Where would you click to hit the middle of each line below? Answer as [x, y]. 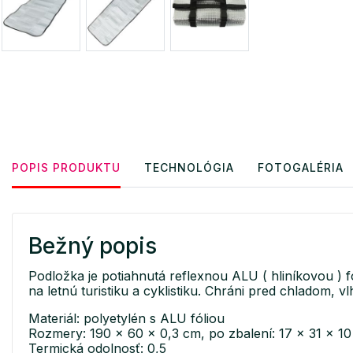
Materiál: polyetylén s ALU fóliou [126, 318]
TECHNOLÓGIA [189, 167]
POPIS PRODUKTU [66, 167]
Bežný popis [93, 245]
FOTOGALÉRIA [301, 167]
